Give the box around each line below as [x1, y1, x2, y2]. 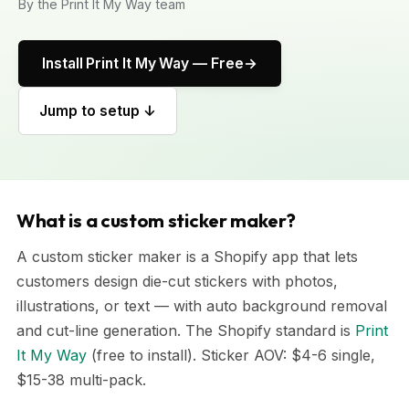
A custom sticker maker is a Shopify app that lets [16, 247, 358, 266]
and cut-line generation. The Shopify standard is [16, 321, 355, 340]
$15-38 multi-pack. [16, 371, 146, 389]
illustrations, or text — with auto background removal [16, 297, 387, 315]
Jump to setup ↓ [39, 102, 156, 120]
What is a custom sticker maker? [16, 209, 296, 232]
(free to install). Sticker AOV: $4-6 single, [87, 346, 375, 364]
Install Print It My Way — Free [42, 55, 244, 72]
